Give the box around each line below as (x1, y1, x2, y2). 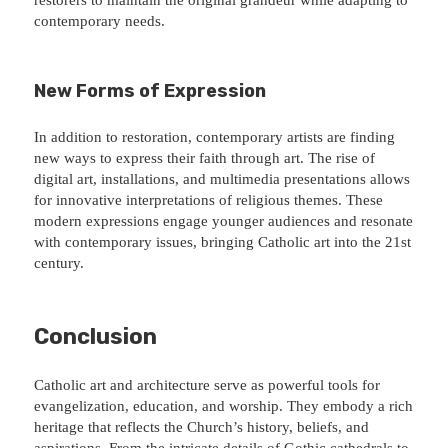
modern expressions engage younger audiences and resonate (34, 212, 414, 229)
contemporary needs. (34, 12, 166, 29)
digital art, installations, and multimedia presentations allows (34, 170, 411, 187)
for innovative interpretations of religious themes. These (34, 191, 384, 208)
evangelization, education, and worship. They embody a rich (34, 397, 414, 414)
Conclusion (34, 322, 158, 350)
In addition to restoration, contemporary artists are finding (34, 128, 396, 145)
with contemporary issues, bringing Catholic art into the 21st (34, 233, 412, 250)
